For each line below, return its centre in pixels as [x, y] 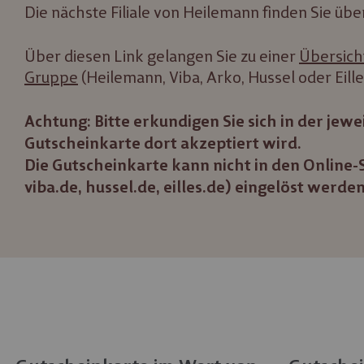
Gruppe [51, 78]
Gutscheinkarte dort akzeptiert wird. [163, 144]
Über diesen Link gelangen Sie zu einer [162, 56]
